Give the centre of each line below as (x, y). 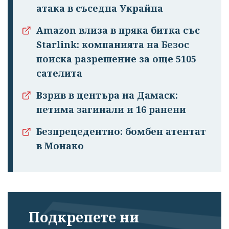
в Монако (60, 146)
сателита (59, 73)
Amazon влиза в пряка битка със (118, 30)
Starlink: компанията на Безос (113, 45)
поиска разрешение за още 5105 (116, 59)
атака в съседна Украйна (100, 8)
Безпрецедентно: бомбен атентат (121, 132)
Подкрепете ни (84, 217)
